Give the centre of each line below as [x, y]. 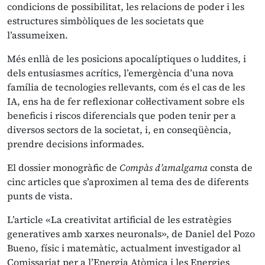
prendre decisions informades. [76, 144]
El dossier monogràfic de [63, 167]
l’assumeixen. [38, 35]
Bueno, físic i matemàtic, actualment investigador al [124, 248]
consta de [230, 167]
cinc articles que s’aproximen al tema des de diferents [128, 182]
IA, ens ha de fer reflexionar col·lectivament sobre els [126, 101]
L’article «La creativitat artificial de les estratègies [119, 219]
